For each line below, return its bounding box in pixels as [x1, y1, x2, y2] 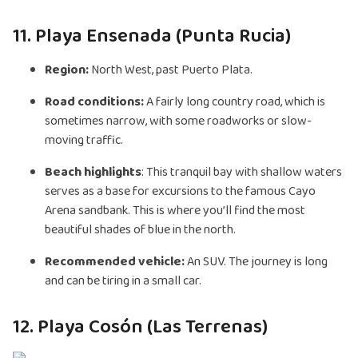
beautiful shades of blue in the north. [45, 220, 236, 241]
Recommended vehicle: [45, 252, 185, 272]
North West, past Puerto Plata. [89, 60, 253, 81]
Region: [45, 60, 89, 81]
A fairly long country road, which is [146, 92, 325, 113]
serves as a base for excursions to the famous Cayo [45, 181, 316, 202]
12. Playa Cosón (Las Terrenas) [13, 312, 268, 344]
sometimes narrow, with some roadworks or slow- [45, 111, 312, 132]
